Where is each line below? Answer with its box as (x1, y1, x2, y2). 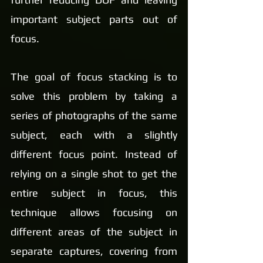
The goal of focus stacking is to (11, 70, 177, 83)
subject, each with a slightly (11, 129, 177, 141)
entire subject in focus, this (11, 187, 177, 199)
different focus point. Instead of (11, 148, 177, 160)
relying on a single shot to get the (11, 167, 177, 180)
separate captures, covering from (11, 245, 177, 257)
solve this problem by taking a (11, 90, 177, 102)
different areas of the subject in (11, 225, 177, 238)
